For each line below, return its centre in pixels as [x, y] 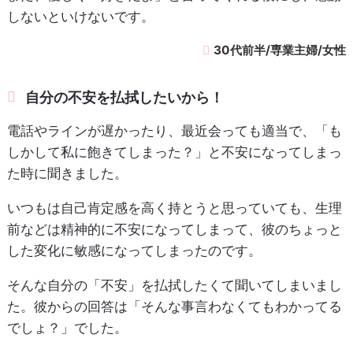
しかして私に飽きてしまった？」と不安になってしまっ [174, 152]
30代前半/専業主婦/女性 [280, 50]
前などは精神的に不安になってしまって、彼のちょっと [174, 229]
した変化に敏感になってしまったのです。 [134, 250]
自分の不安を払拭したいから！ [125, 97]
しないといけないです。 [80, 16]
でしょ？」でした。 [67, 327]
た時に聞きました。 [67, 173]
